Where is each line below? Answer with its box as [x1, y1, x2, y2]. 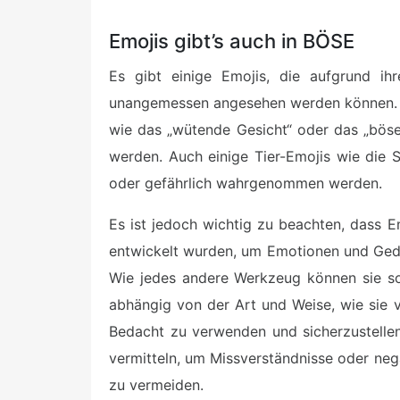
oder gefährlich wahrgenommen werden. [109, 174, 382, 193]
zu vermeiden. [109, 376, 204, 395]
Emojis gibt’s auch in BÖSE [109, 29, 354, 54]
